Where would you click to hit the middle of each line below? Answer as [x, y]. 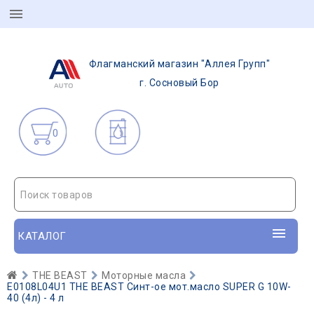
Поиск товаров [57, 195]
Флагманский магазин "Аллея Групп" [179, 64]
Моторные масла [144, 275]
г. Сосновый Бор [179, 83]
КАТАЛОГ [42, 236]
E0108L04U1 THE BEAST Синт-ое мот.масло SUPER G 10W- [149, 287]
